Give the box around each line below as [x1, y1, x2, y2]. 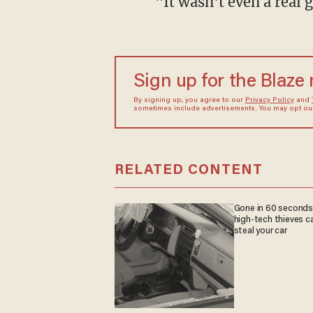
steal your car [233, 226, 287, 236]
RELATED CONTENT [114, 163, 263, 177]
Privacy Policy [245, 97, 294, 104]
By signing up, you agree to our [133, 97, 245, 104]
